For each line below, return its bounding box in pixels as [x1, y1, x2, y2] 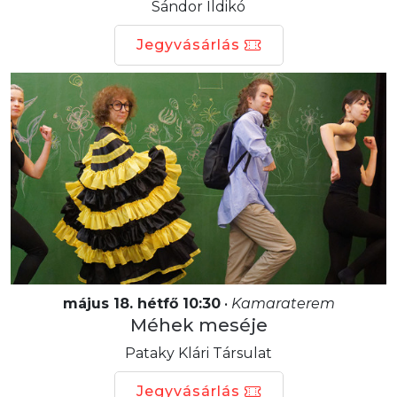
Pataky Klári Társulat [125, 344, 272, 362]
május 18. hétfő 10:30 [62, 294, 221, 312]
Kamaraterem [230, 294, 335, 312]
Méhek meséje [129, 314, 268, 336]
